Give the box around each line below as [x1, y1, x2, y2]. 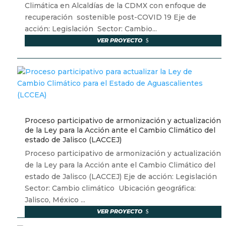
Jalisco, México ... [24, 195, 85, 205]
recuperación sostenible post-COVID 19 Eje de [24, 13, 196, 22]
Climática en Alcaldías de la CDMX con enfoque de [24, 1, 206, 11]
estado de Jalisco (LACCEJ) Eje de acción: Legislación [24, 172, 219, 182]
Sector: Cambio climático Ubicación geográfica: [24, 184, 196, 193]
